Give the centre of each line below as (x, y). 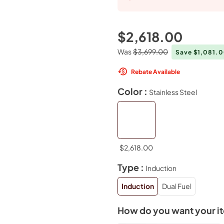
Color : (133, 91)
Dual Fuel (176, 186)
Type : (131, 167)
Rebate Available (155, 71)
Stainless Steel (173, 92)
